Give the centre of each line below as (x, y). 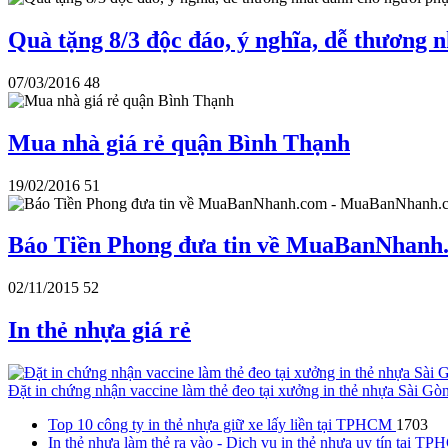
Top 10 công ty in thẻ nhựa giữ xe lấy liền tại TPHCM (222, 425)
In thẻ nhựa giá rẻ (99, 330)
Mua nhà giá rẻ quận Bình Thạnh (179, 142)
